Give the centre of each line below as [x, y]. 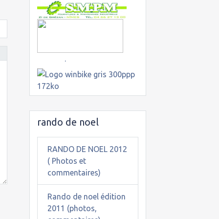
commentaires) [74, 172]
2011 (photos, [72, 208]
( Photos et [66, 161]
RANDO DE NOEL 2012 [87, 149]
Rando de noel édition [86, 196]
